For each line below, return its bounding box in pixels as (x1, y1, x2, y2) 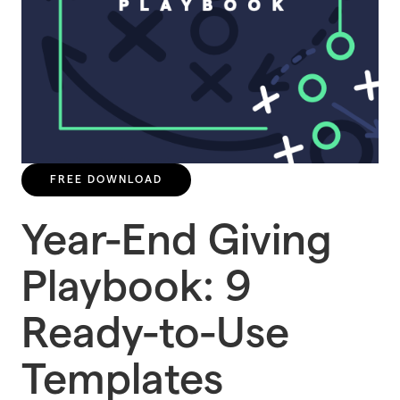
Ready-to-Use (21, 312, 289, 355)
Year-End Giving (21, 219, 332, 262)
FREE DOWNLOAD (50, 173, 162, 185)
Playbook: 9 (21, 265, 251, 309)
